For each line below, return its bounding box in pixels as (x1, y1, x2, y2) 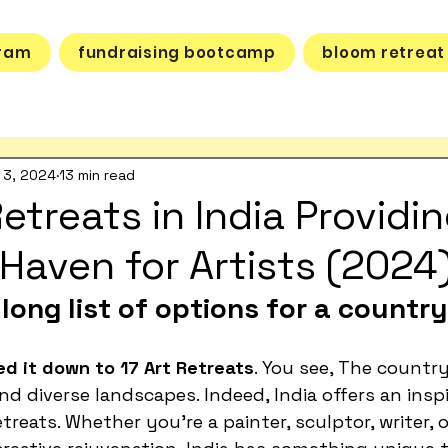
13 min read (59, 165, 135, 184)
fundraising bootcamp (77, 42, 276, 63)
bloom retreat (322, 42, 446, 63)
